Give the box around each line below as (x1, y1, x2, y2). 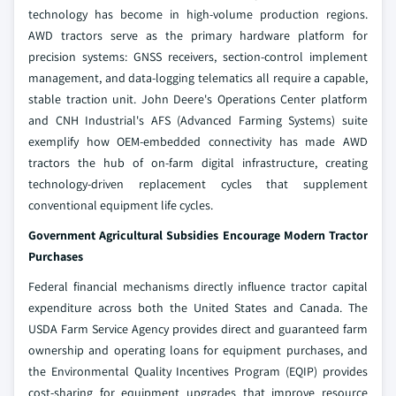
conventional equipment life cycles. (28, 197, 213, 213)
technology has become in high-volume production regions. (28, 6, 368, 22)
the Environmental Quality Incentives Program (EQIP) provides (28, 363, 368, 379)
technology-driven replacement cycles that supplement (28, 176, 368, 192)
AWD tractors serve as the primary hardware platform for (28, 27, 368, 43)
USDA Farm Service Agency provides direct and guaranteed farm (28, 321, 368, 337)
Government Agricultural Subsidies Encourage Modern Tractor (28, 227, 368, 243)
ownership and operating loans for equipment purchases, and (28, 342, 368, 358)
